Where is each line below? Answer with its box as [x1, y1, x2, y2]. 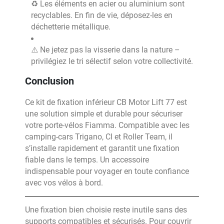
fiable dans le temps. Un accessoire [25, 155, 149, 164]
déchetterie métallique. [31, 22, 110, 31]
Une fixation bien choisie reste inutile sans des [25, 205, 187, 214]
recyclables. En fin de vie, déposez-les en [31, 10, 172, 20]
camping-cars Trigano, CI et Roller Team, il [25, 132, 172, 141]
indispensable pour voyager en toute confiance [25, 166, 189, 176]
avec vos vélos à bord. [25, 178, 103, 187]
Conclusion [25, 75, 74, 87]
